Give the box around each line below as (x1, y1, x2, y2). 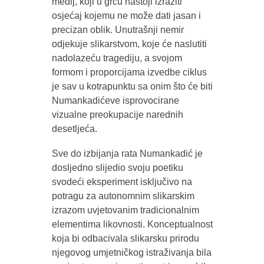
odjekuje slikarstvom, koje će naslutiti (51, 38, 207, 49)
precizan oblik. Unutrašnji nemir (51, 24, 184, 35)
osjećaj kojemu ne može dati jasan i (51, 10, 201, 21)
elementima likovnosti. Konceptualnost (51, 219, 213, 229)
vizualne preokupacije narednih (51, 109, 183, 120)
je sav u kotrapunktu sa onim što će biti (51, 81, 213, 91)
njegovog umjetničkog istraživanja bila (51, 247, 212, 258)
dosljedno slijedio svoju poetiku (51, 162, 183, 173)
